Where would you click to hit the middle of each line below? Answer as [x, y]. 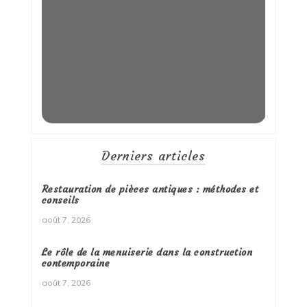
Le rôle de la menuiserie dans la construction [147, 252]
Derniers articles [153, 156]
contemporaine [76, 263]
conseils [60, 200]
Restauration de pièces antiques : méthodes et [150, 189]
